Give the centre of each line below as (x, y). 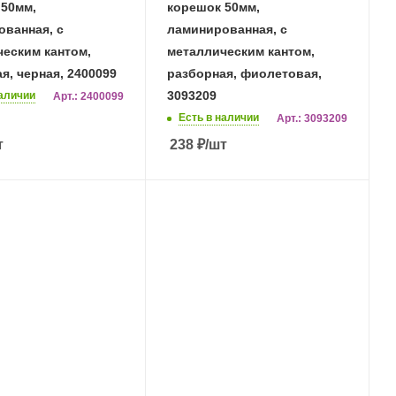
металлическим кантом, (241, 51)
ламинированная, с (227, 29)
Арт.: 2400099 (88, 96)
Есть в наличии (219, 117)
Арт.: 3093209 (312, 118)
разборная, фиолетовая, (244, 73)
